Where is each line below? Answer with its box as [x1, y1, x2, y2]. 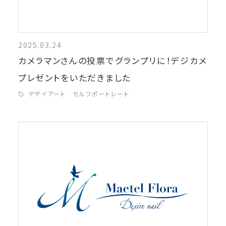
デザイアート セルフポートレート [28, 89, 137, 98]
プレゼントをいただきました [18, 71, 131, 84]
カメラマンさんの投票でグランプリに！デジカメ [18, 54, 207, 67]
